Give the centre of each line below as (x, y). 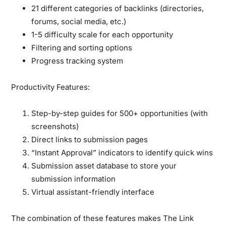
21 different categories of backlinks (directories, (118, 8)
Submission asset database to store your (104, 165)
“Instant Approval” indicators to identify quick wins (122, 152)
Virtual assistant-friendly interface (93, 192)
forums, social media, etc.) (79, 21)
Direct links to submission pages (90, 139)
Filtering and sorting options (82, 47)
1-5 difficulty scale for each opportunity (102, 34)
